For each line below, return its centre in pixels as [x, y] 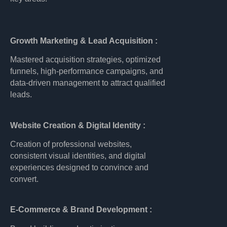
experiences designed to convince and [79, 168]
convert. [24, 179]
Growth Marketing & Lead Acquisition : [84, 41]
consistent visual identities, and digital [78, 156]
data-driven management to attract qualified [88, 83]
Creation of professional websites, [71, 144]
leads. [21, 95]
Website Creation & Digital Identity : [78, 125]
